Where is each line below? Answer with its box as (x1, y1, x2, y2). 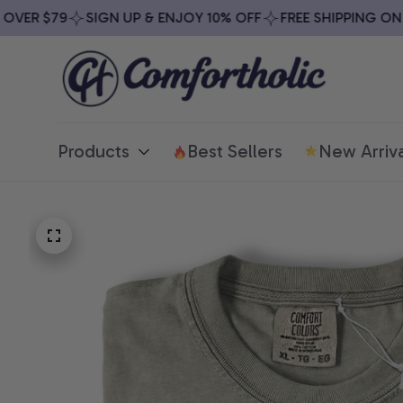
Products (58, 140, 130, 163)
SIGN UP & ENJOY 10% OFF (58, 9, 235, 26)
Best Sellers (187, 140, 282, 163)
